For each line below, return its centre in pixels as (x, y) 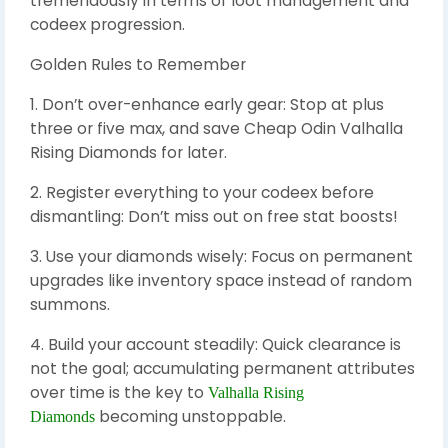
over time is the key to (119, 392)
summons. (70, 304)
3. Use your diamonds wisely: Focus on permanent (221, 256)
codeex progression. (107, 24)
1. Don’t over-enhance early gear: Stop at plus (207, 104)
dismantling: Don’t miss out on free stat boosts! (214, 216)
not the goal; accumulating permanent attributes (222, 368)
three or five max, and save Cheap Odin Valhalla (216, 128)
